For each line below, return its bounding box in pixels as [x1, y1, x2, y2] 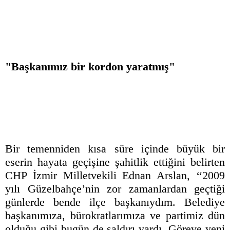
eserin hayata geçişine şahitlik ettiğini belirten [5, 156, 225, 169]
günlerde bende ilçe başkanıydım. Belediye [5, 196, 225, 209]
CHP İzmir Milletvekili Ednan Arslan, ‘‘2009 [5, 169, 225, 182]
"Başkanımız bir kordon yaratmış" [5, 60, 175, 73]
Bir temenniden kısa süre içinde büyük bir [5, 142, 225, 156]
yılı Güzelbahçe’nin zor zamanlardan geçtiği [5, 182, 225, 196]
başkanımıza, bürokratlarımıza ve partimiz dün [5, 209, 225, 222]
